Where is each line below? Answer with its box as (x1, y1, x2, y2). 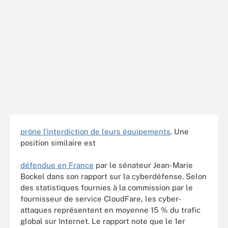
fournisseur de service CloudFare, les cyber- (20, 194, 181, 203)
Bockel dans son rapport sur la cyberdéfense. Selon (20, 172, 207, 181)
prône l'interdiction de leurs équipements (20, 127, 170, 136)
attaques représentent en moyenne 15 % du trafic (20, 206, 201, 214)
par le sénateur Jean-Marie (94, 161, 193, 169)
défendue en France (20, 161, 94, 169)
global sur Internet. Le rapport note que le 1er (20, 217, 185, 225)
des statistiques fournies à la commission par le (20, 183, 193, 192)
